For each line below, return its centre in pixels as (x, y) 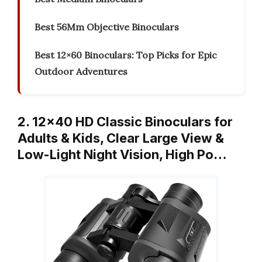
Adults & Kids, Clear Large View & (121, 138)
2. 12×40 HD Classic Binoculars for (125, 122)
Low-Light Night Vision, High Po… (122, 155)
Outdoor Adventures (81, 72)
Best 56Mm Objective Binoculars (107, 27)
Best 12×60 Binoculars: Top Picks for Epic (126, 55)
